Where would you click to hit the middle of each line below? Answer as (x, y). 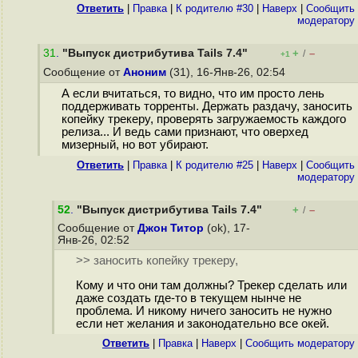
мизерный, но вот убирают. (135, 145)
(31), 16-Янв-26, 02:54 (227, 72)
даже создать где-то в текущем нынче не (188, 298)
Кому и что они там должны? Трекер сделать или (211, 286)
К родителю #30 (215, 8)
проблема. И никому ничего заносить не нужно (203, 311)
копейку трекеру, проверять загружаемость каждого (203, 119)
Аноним (145, 72)
